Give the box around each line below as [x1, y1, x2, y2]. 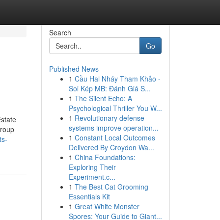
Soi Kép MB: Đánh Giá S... [68, 83, 151, 93]
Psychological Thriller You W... [68, 103, 162, 113]
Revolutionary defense [74, 113, 144, 123]
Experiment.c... [68, 172, 115, 182]
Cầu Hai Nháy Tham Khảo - [74, 74, 161, 83]
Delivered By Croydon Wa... [68, 142, 154, 152]
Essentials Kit [68, 192, 110, 201]
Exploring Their [68, 162, 116, 172]
